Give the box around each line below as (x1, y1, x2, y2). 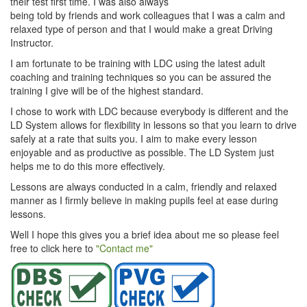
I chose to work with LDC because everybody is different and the (10, 104, 288, 118)
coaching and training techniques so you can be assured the (10, 70, 271, 84)
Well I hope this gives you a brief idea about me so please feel (10, 228, 279, 241)
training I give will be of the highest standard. (10, 84, 204, 97)
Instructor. (10, 36, 53, 49)
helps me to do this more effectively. (10, 159, 165, 173)
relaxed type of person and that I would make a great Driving (10, 22, 273, 36)
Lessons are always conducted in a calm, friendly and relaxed (10, 180, 277, 193)
